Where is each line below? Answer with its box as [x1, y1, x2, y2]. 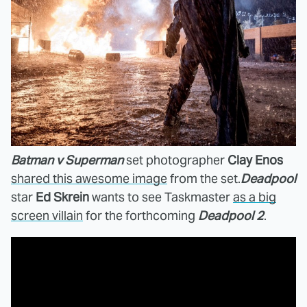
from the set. [167, 170, 241, 186]
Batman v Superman [11, 151, 123, 168]
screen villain [11, 207, 83, 223]
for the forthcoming [83, 207, 198, 223]
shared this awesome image [11, 170, 167, 186]
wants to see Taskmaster [89, 188, 233, 205]
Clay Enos [228, 151, 283, 168]
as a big [233, 188, 276, 205]
